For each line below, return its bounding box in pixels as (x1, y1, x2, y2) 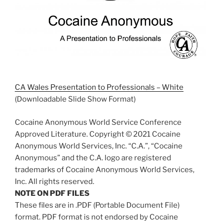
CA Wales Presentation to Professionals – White (15, 83, 184, 92)
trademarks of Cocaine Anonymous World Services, (15, 165, 194, 174)
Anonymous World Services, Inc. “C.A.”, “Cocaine (15, 141, 183, 150)
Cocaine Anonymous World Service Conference (15, 117, 182, 127)
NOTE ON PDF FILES (15, 188, 89, 198)
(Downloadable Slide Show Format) (15, 95, 136, 104)
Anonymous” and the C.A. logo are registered (15, 153, 171, 162)
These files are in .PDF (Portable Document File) (15, 200, 180, 210)
